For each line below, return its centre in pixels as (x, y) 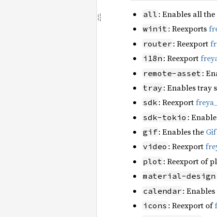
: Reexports (188, 29)
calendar (162, 191)
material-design (179, 176)
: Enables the (182, 132)
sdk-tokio (165, 117)
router (157, 43)
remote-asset (172, 73)
